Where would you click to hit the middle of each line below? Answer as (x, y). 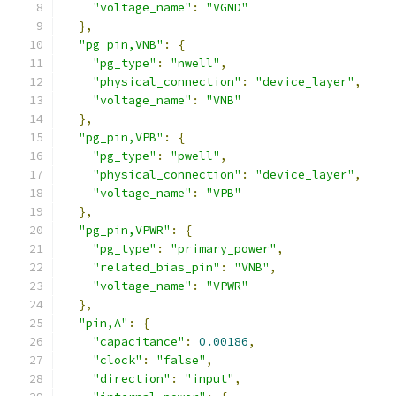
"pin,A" (103, 323)
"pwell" (195, 156)
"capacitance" (139, 342)
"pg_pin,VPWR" (125, 230)
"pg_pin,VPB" (121, 137)
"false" (181, 360)
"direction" (132, 379)
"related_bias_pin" (156, 267)
